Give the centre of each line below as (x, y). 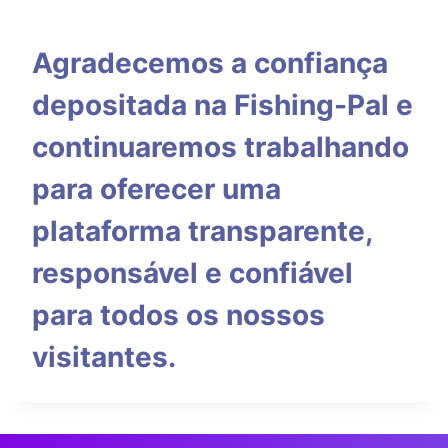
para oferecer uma (156, 189)
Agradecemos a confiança (210, 63)
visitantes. (104, 357)
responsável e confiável (192, 273)
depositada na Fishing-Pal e (222, 105)
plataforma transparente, (202, 231)
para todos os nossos (178, 315)
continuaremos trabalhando (220, 147)
